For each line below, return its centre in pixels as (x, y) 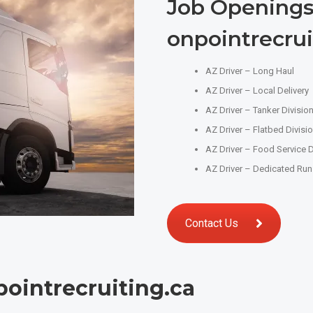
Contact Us (212, 223)
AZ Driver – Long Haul (250, 71)
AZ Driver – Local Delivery (257, 90)
